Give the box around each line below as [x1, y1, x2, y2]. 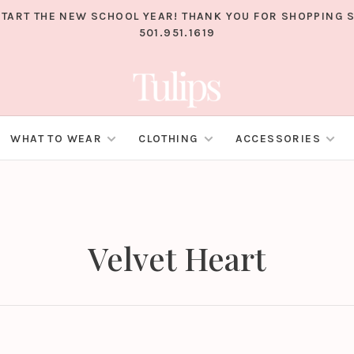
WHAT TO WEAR [10, 132, 103, 146]
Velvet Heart [88, 237, 266, 280]
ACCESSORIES [235, 132, 321, 146]
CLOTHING [138, 132, 199, 146]
